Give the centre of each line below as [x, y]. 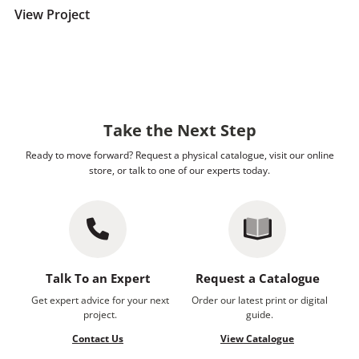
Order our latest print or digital [259, 300]
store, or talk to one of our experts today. [179, 170]
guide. [259, 314]
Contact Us [98, 338]
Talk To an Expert [98, 278]
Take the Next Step [179, 130]
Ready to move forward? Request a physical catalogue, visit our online [179, 155]
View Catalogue [257, 338]
